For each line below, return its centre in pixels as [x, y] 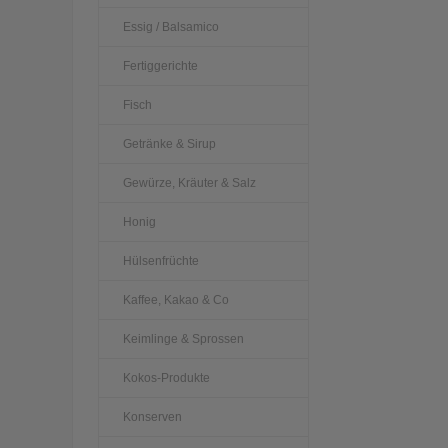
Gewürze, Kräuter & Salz [189, 182]
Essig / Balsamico [171, 26]
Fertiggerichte [160, 65]
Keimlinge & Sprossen [183, 338]
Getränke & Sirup [169, 143]
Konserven [152, 416]
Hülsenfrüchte [161, 260]
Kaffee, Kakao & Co [176, 299]
